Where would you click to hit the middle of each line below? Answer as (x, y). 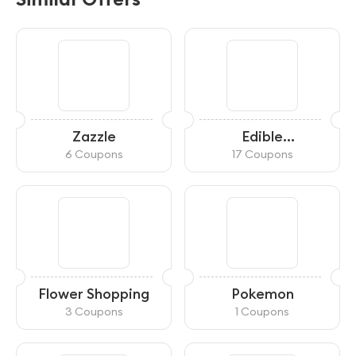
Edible (262, 136)
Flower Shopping (94, 294)
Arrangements (262, 153)
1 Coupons (262, 311)
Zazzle (94, 136)
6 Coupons (94, 154)
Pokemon (262, 294)
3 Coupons (94, 311)
